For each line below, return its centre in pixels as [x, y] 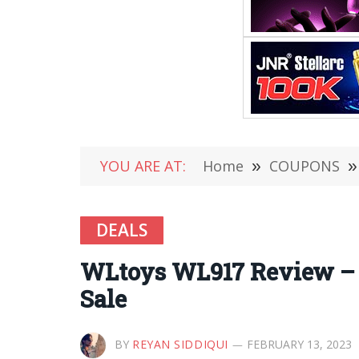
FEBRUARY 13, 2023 [299, 344]
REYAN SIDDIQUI [180, 344]
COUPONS [305, 166]
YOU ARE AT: [143, 166]
